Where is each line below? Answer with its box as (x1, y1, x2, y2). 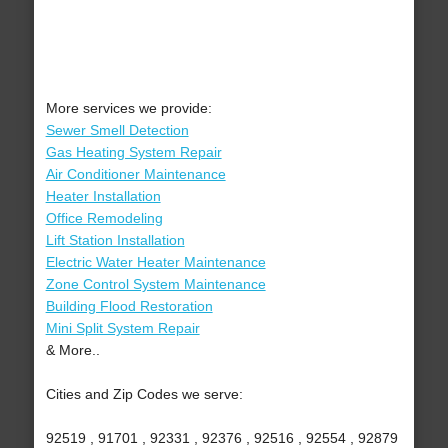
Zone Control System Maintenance (45, 276, 266, 293)
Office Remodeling (45, 210, 163, 227)
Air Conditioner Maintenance (45, 166, 226, 183)
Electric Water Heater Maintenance (45, 254, 266, 271)
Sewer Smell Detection (45, 122, 189, 139)
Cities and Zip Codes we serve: (45, 386, 243, 403)
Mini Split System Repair (45, 320, 200, 337)
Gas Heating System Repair (45, 144, 222, 161)
